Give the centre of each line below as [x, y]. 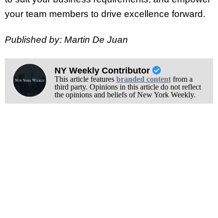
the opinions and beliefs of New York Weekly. [125, 94]
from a [182, 79]
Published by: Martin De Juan [66, 39]
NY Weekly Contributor [103, 70]
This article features [85, 79]
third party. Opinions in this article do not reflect [127, 87]
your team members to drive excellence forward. [105, 14]
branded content [143, 79]
